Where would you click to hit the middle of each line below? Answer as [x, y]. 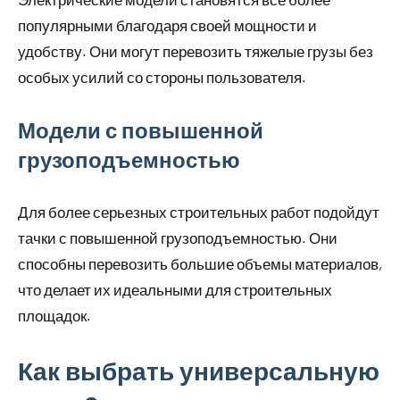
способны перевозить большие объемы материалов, [200, 264]
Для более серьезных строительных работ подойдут [199, 212]
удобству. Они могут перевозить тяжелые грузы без [196, 51]
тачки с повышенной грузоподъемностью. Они [178, 238]
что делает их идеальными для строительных [175, 290]
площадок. [54, 316]
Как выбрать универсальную [199, 371]
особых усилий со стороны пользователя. [162, 77]
